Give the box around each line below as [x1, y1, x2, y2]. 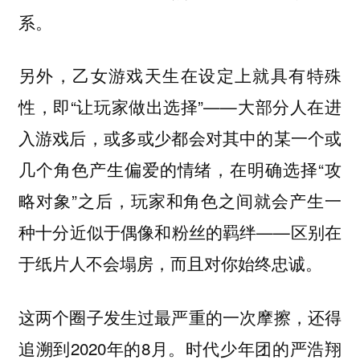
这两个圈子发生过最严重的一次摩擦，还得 [18, 304, 342, 329]
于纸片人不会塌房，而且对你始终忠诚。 [18, 251, 322, 276]
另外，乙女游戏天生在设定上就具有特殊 [18, 63, 342, 88]
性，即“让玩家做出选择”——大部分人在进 [18, 94, 342, 119]
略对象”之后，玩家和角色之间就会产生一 [18, 188, 342, 213]
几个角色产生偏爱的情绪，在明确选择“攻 [18, 157, 342, 182]
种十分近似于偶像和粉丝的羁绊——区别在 [18, 219, 342, 244]
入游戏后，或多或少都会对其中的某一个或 [18, 125, 342, 150]
